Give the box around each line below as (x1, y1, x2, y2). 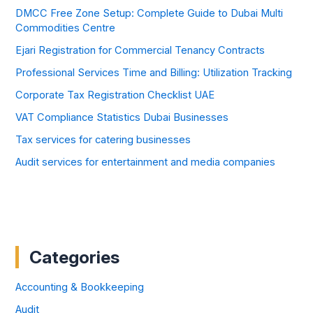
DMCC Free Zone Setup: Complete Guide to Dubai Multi (15, 7, 284, 20)
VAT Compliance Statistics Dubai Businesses (15, 110, 229, 124)
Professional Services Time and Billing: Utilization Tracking (15, 66, 293, 79)
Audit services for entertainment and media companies (15, 155, 276, 168)
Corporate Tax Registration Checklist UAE (15, 88, 215, 101)
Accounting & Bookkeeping (15, 281, 145, 294)
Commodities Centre (15, 22, 116, 35)
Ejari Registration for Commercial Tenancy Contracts (15, 43, 265, 57)
